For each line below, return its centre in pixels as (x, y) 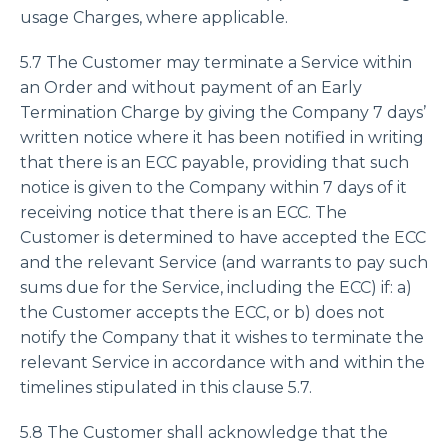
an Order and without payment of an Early (191, 87)
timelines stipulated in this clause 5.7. (166, 387)
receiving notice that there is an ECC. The (183, 212)
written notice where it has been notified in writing (222, 137)
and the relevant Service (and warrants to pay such (224, 262)
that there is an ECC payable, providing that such (214, 162)
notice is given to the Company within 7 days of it (213, 187)
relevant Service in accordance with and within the (222, 362)
